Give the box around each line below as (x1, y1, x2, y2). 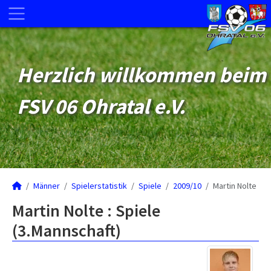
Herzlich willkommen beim (17, 62, 266, 88)
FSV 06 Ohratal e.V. (17, 93, 186, 120)
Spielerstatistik (71, 180, 127, 191)
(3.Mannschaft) (12, 220, 121, 241)
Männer (33, 180, 60, 191)
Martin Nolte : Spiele (12, 200, 160, 221)
